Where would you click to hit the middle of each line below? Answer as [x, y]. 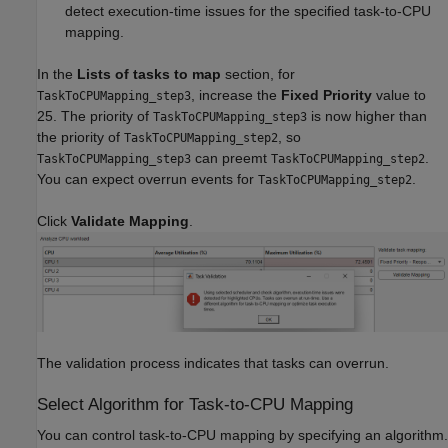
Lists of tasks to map [149, 74]
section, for [258, 74]
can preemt [231, 158]
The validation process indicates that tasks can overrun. [213, 362]
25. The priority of [95, 116]
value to [399, 95]
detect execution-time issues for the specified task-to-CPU [248, 11]
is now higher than [367, 116]
